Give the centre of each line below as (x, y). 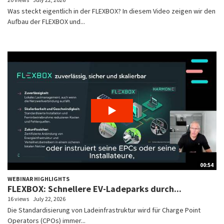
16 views (18, 198)
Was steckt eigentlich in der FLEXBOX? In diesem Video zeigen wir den (111, 11)
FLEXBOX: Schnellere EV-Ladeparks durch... (94, 188)
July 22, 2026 (49, 198)
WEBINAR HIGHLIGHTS (38, 178)
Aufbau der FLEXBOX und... (46, 21)
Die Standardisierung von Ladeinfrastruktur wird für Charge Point (104, 210)
